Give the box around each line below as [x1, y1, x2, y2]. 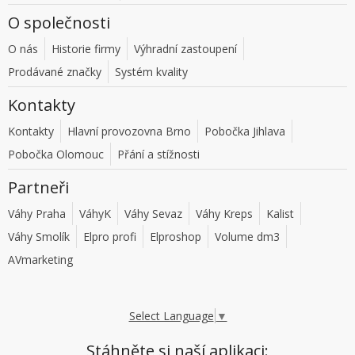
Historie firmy [52, 41, 120, 57]
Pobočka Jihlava [204, 124, 285, 139]
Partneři [8, 177, 69, 199]
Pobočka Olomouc [8, 147, 104, 162]
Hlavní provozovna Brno [67, 124, 191, 139]
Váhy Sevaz [124, 206, 182, 222]
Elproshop [150, 229, 201, 245]
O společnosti [8, 12, 110, 34]
